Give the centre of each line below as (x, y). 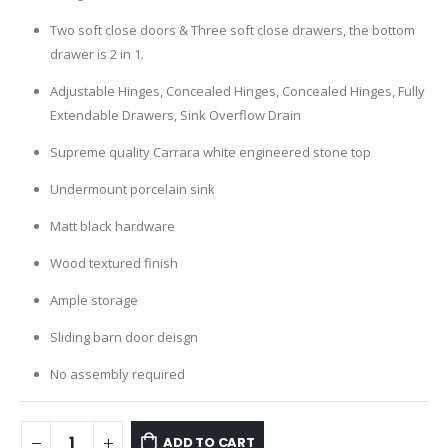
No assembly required (117, 374)
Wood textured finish (113, 263)
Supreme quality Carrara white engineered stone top (210, 152)
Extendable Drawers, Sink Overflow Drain (175, 115)
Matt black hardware (112, 226)
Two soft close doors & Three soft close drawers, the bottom (232, 30)
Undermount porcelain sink (132, 189)
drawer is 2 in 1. (96, 54)
